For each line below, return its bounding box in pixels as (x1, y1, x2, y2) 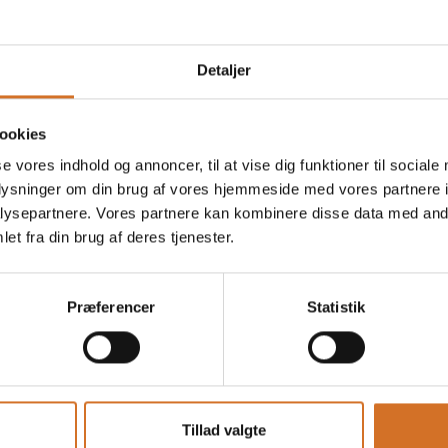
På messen (291, 57, 371, 78)
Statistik (307, 298, 365, 316)
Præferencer (66, 298, 156, 316)
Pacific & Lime (50, 64, 185, 93)
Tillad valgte (182, 421, 266, 439)
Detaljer (196, 61, 252, 79)
